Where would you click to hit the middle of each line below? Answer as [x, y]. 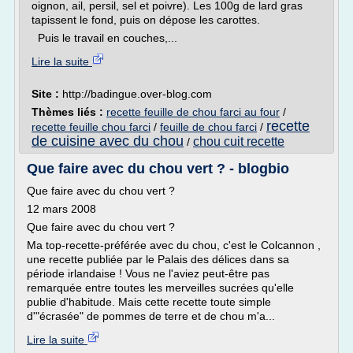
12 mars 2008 [61, 209]
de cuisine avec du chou [108, 141]
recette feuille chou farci [91, 127]
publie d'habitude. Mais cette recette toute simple [149, 302]
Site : [47, 94]
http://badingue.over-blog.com [137, 94]
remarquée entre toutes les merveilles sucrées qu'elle [160, 288]
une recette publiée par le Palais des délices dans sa [158, 259]
